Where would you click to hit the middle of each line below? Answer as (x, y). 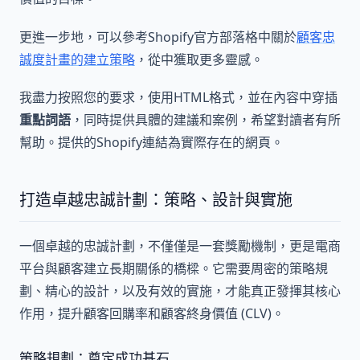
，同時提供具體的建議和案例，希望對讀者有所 (206, 119)
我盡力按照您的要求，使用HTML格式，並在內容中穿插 (178, 97)
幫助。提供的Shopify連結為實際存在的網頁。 (151, 142)
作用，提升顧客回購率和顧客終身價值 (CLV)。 (152, 313)
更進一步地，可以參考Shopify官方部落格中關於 (158, 37)
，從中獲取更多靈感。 (199, 59)
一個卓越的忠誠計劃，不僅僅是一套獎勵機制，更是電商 (180, 245)
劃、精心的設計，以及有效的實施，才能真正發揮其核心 (180, 290)
